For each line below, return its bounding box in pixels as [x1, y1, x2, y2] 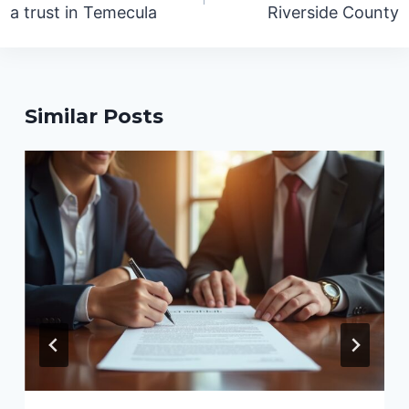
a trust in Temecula [10, 3, 158, 23]
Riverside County [267, 3, 399, 23]
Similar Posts [25, 104, 164, 130]
